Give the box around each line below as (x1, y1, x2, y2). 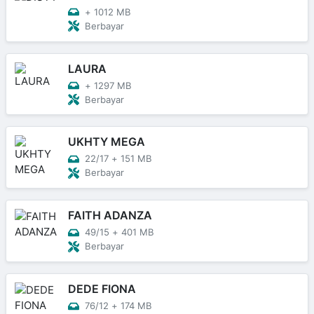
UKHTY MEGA (68, 135, 145, 149)
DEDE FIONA (68, 282, 136, 296)
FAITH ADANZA (68, 208, 152, 223)
